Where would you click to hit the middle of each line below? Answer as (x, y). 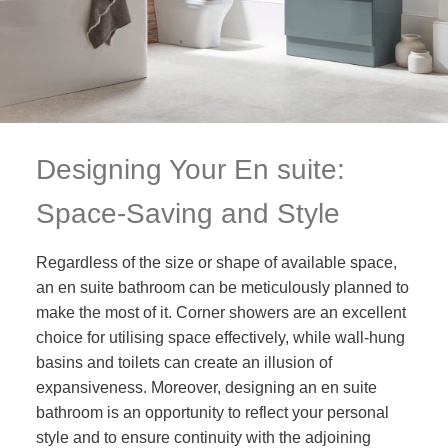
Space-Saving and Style (187, 214)
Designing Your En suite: (190, 170)
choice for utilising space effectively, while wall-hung (220, 338)
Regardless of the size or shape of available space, (216, 263)
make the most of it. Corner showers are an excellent (220, 313)
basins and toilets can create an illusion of (183, 363)
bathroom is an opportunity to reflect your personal (212, 413)
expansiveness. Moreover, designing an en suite (206, 388)
